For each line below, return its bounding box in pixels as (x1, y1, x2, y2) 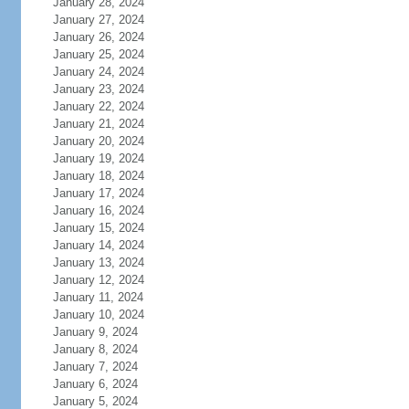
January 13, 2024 (52, 256, 144, 269)
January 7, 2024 (52, 360, 138, 373)
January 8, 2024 (52, 342, 138, 356)
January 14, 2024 (52, 238, 144, 252)
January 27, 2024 (52, 13, 144, 26)
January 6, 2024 (52, 377, 138, 391)
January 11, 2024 (52, 290, 143, 304)
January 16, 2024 (52, 204, 144, 217)
